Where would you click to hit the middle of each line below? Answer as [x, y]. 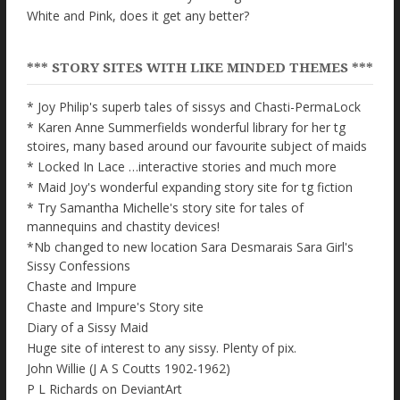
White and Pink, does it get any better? [138, 16]
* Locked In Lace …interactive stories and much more [182, 167]
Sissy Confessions [79, 266]
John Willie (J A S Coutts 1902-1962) [129, 369]
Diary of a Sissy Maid [87, 328]
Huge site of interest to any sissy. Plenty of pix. [162, 348]
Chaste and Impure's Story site [115, 307]
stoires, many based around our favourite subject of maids [197, 146]
